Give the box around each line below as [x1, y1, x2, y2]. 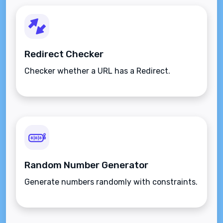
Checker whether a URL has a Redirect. [24, 66, 170, 76]
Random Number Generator [24, 159, 148, 171]
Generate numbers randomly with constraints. [24, 177, 198, 187]
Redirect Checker [24, 48, 104, 60]
